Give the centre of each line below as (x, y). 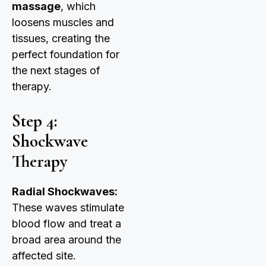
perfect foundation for (66, 55)
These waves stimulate (68, 208)
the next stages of (56, 71)
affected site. (44, 256)
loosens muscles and (63, 23)
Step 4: (34, 121)
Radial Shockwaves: (65, 192)
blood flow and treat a (66, 224)
